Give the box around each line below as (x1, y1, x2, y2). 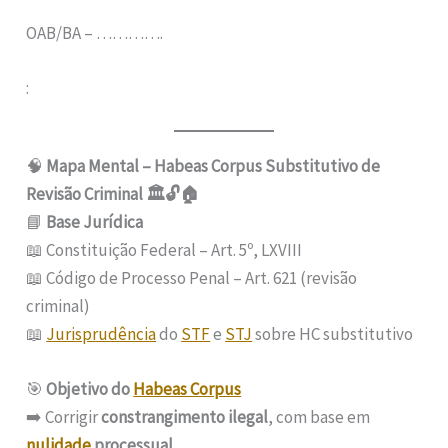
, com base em (268, 405, 371, 428)
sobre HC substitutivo (252, 322, 414, 345)
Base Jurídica (46, 210, 144, 233)
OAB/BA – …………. (26, 22, 164, 45)
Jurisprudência (46, 322, 157, 345)
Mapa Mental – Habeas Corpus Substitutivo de (46, 154, 381, 177)
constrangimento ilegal (101, 405, 269, 428)
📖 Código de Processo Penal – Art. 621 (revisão (26, 266, 358, 289)
